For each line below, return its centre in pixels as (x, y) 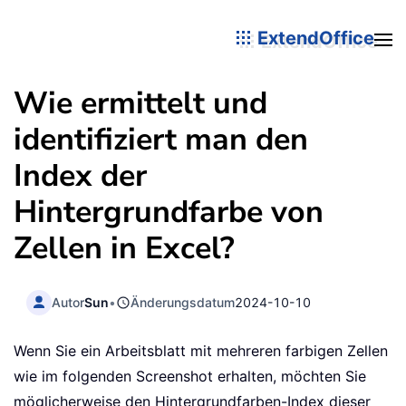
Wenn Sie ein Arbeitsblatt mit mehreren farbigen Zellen (201, 351)
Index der (80, 176)
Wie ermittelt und (140, 103)
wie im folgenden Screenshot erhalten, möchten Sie (190, 377)
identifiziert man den (161, 140)
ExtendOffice (314, 38)
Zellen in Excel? (124, 248)
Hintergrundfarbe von (169, 212)
